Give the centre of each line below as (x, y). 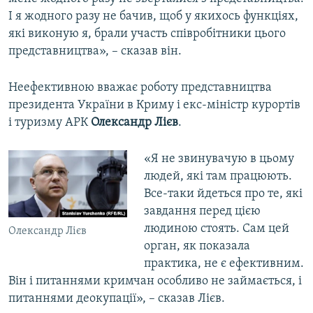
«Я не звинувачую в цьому (219, 159)
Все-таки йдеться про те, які (223, 194)
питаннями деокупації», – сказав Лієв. (117, 299)
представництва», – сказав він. (95, 52)
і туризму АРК (50, 123)
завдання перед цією (202, 212)
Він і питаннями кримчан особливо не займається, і (155, 282)
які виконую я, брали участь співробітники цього (147, 34)
